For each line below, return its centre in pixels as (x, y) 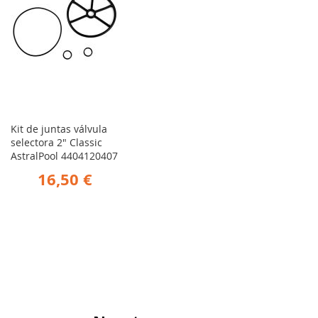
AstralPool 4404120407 (64, 156)
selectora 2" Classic (56, 143)
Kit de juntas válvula (59, 129)
